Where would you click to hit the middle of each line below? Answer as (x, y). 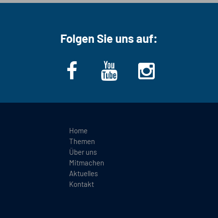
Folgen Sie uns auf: (109, 38)
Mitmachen (86, 162)
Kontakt (81, 184)
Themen (82, 141)
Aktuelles (83, 173)
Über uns (83, 152)
